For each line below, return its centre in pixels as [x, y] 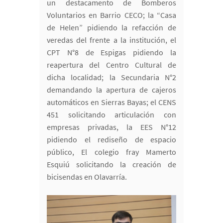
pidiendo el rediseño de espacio [111, 139]
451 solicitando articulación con [111, 114]
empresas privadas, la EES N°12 [111, 127]
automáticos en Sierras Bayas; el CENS [111, 102]
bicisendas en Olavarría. [87, 176]
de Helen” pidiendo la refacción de [111, 27]
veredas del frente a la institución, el [111, 40]
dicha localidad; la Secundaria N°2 [111, 77]
